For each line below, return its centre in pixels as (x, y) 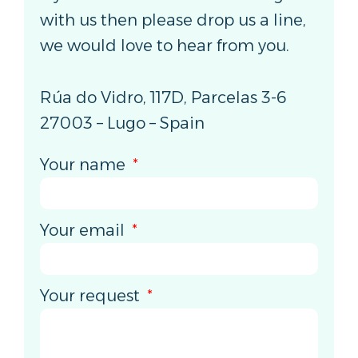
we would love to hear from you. (165, 46)
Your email (84, 230)
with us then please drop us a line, (173, 20)
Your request (92, 295)
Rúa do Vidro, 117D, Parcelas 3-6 (163, 97)
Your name (85, 164)
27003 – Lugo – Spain (122, 123)
